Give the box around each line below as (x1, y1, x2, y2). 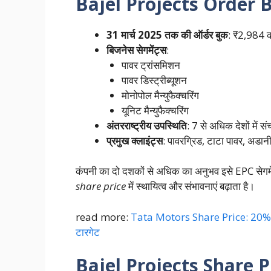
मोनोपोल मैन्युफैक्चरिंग (122, 88, 199, 102)
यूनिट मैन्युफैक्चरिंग (122, 103, 189, 117)
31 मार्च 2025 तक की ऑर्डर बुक (106, 27, 228, 42)
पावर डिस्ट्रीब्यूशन (122, 73, 187, 87)
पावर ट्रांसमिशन (122, 57, 180, 72)
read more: (75, 209, 131, 224)
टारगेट (75, 224, 100, 239)
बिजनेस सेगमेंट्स (106, 42, 166, 57)
